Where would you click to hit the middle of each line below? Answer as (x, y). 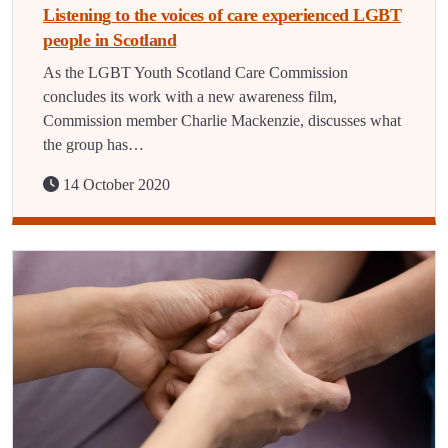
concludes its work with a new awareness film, (190, 96)
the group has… (93, 144)
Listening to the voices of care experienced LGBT (222, 15)
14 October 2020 (114, 184)
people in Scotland (109, 40)
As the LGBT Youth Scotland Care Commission (195, 72)
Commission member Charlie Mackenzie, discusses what (222, 120)
